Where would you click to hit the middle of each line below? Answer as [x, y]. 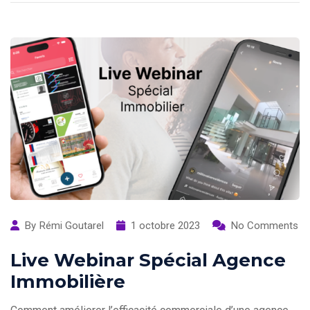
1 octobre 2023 [165, 226]
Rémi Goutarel [72, 226]
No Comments [265, 226]
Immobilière [68, 282]
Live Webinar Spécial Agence [148, 261]
